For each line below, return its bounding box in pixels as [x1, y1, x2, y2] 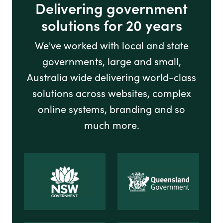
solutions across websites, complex [32, 86, 191, 100]
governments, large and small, [42, 54, 181, 68]
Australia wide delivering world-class [27, 70, 196, 84]
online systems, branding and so [38, 102, 185, 116]
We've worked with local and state [34, 38, 189, 52]
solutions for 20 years [41, 14, 182, 35]
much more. [84, 118, 139, 132]
